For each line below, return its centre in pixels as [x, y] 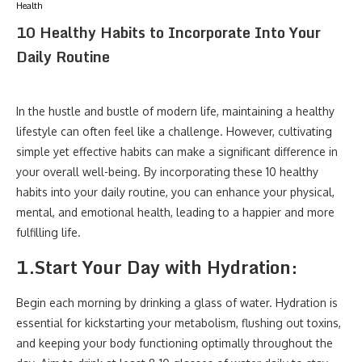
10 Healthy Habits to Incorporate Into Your [168, 32]
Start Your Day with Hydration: [166, 267]
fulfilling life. [48, 232]
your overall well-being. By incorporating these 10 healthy [167, 172]
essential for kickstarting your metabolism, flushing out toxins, [179, 323]
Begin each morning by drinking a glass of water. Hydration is [177, 303]
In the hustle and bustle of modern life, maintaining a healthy [175, 111]
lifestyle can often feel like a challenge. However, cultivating [174, 131]
